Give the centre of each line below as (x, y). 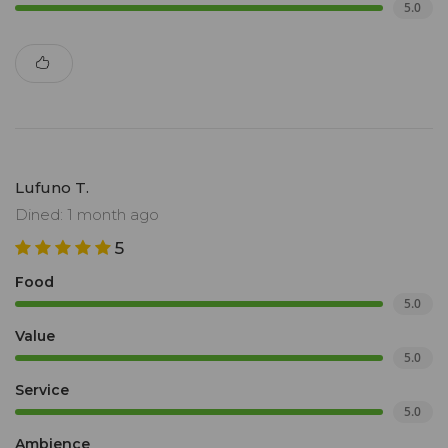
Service (42, 390)
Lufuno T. (52, 188)
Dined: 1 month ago (87, 215)
